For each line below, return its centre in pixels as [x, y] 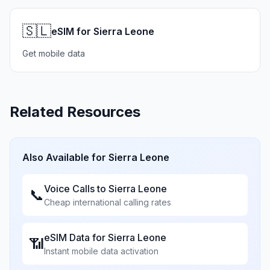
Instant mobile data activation [101, 251]
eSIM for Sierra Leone [103, 31]
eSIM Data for [76, 237]
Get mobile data [54, 53]
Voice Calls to [76, 189]
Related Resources [75, 112]
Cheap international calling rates [108, 202]
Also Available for [65, 157]
